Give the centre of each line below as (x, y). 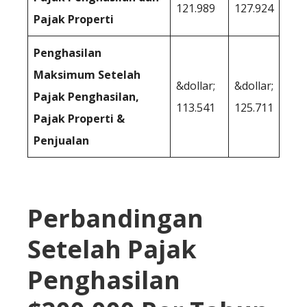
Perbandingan (115, 218)
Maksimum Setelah (87, 74)
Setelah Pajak (112, 249)
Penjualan (61, 140)
